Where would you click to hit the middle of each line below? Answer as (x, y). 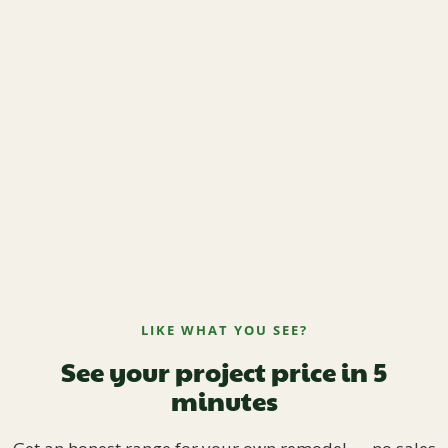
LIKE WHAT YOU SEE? (224, 330)
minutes (224, 400)
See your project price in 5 (224, 371)
